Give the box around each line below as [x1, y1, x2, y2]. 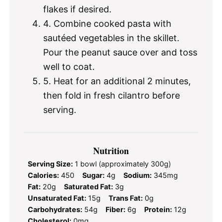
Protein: [144, 205, 172, 214]
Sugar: [82, 171, 105, 180]
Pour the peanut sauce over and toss [43, 47, 197, 57]
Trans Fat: [109, 194, 143, 203]
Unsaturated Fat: [28, 194, 86, 203]
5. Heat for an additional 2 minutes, [43, 75, 191, 86]
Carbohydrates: [28, 205, 82, 214]
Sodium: [123, 171, 152, 180]
